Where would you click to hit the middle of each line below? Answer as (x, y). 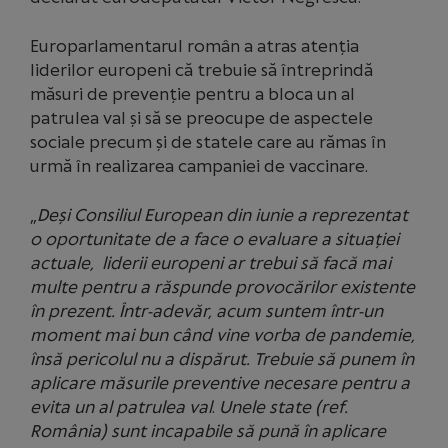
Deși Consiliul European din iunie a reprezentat (222, 215)
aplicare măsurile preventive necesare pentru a (220, 383)
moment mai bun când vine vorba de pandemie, (222, 335)
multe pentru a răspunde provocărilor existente (222, 287)
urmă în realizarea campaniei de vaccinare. (199, 166)
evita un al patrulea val (121, 407)
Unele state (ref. (283, 407)
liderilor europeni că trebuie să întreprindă (201, 70)
